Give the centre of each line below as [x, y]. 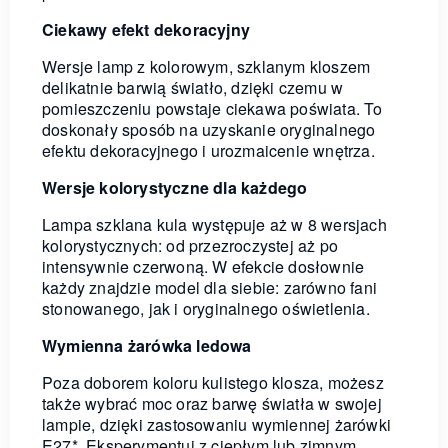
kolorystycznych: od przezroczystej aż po [190, 245]
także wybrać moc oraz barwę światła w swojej [212, 403]
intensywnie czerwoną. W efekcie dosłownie [203, 266]
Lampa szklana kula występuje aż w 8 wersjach [214, 224]
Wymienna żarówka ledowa [147, 345]
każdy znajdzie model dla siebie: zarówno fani [210, 287]
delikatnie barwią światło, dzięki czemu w [193, 87]
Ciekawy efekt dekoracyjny [146, 29]
